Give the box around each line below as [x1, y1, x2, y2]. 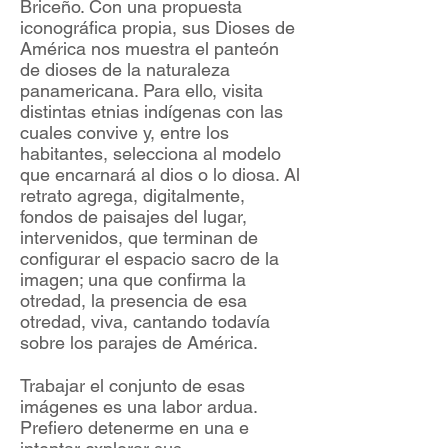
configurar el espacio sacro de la [20, 248, 279, 270]
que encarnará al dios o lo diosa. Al [20, 164, 300, 186]
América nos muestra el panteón [20, 38, 279, 60]
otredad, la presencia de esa [20, 290, 247, 312]
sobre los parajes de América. [20, 332, 258, 354]
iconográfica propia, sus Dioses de [20, 17, 295, 39]
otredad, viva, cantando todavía [20, 311, 270, 333]
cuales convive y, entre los [20, 122, 229, 144]
